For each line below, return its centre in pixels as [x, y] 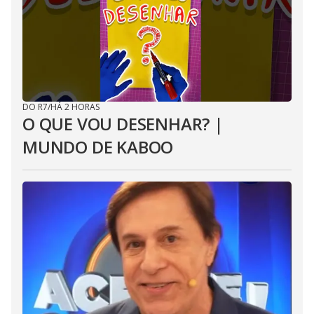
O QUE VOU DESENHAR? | [123, 124]
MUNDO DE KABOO [98, 147]
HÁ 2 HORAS [75, 107]
